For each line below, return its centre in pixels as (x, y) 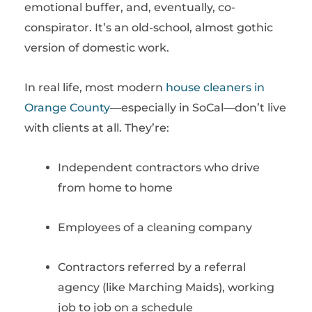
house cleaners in (215, 87)
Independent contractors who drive (159, 167)
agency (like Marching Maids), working (166, 287)
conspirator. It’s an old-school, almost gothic (149, 28)
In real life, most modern (95, 87)
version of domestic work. (97, 48)
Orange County (67, 108)
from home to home (115, 188)
